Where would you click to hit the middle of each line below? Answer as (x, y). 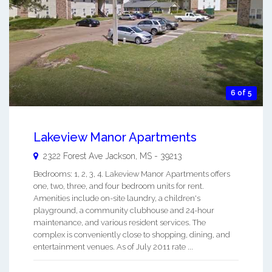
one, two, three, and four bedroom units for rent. (119, 186)
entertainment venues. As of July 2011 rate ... (113, 246)
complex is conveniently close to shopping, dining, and (132, 234)
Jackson (120, 156)
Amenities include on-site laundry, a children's (117, 198)
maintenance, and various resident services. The (120, 222)
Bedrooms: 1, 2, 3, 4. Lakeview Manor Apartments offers (132, 174)
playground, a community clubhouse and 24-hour (124, 210)
